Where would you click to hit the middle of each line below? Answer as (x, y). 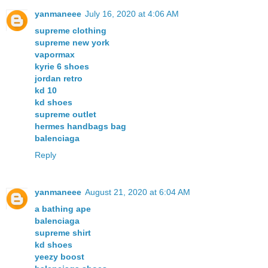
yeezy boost (60, 257)
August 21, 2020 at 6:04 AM (138, 192)
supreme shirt (63, 233)
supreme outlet (66, 115)
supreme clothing (71, 31)
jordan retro (59, 79)
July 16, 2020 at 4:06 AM (132, 14)
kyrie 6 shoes (62, 67)
